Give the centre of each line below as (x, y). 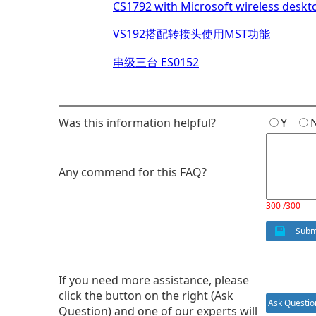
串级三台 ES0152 (156, 62)
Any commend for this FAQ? (134, 172)
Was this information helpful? (137, 123)
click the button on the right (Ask (146, 296)
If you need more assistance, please (154, 280)
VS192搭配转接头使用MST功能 (192, 34)
